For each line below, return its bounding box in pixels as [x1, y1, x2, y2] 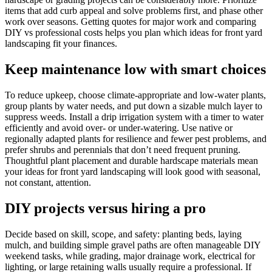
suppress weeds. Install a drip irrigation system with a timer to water [5, 111, 263, 122]
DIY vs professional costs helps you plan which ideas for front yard [5, 27, 262, 38]
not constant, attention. [5, 177, 91, 188]
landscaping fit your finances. [5, 38, 117, 49]
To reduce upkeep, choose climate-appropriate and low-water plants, [5, 89, 266, 100]
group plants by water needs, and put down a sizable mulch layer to [5, 100, 262, 111]
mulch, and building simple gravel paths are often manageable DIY [5, 239, 260, 250]
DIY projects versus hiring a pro [5, 200, 206, 216]
